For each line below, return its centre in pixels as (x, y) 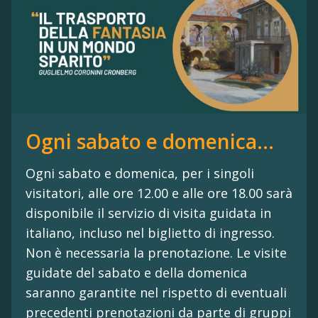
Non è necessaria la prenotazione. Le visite (156, 253)
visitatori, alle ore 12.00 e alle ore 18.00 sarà (159, 193)
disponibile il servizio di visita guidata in (148, 213)
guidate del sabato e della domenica (136, 273)
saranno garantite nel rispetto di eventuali (156, 293)
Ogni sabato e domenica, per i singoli (140, 174)
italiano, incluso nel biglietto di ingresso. (150, 233)
